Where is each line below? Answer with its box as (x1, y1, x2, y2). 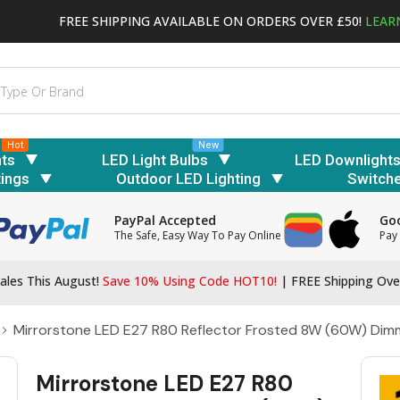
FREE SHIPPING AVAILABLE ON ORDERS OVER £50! (59, 12, 365, 29)
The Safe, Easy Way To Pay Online (114, 228, 282, 244)
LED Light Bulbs (102, 150, 208, 169)
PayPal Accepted (114, 212, 217, 229)
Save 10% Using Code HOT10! (99, 272, 280, 290)
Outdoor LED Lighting (115, 170, 261, 188)
